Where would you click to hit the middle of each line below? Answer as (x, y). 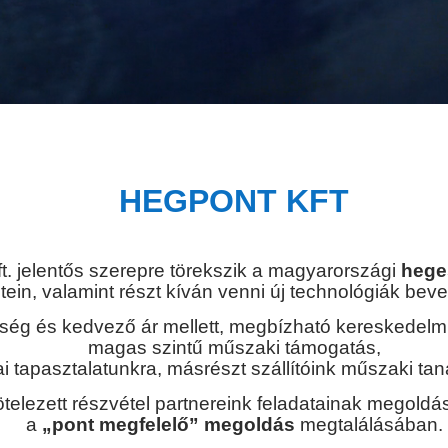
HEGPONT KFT (234, 200)
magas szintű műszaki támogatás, (234, 347)
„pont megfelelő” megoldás (170, 424)
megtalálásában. (371, 424)
